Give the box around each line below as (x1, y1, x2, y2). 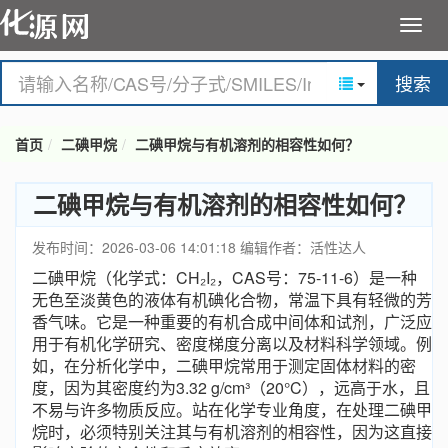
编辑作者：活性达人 (240, 237, 366, 257)
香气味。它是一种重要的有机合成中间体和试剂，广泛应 (32, 310, 432, 333)
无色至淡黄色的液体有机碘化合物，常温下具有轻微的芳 (32, 288, 432, 311)
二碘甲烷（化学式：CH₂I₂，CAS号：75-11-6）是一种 (32, 266, 417, 289)
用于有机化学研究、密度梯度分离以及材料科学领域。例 (32, 332, 432, 355)
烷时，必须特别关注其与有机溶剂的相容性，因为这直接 (32, 420, 432, 443)
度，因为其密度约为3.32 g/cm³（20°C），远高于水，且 (32, 376, 430, 399)
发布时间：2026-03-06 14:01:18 (32, 237, 236, 257)
